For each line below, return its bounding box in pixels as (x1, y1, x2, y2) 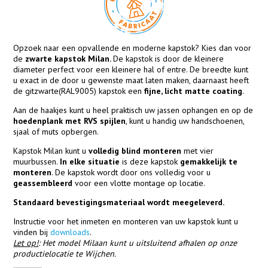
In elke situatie (60, 156, 120, 167)
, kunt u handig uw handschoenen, (126, 115, 245, 127)
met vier (184, 145, 214, 157)
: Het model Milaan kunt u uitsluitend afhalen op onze (38, 237, 237, 249)
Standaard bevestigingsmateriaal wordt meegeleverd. (13, 197, 225, 208)
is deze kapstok (120, 156, 181, 167)
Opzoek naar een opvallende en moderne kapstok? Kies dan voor (13, 42, 252, 54)
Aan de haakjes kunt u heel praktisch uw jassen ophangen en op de (13, 105, 254, 116)
